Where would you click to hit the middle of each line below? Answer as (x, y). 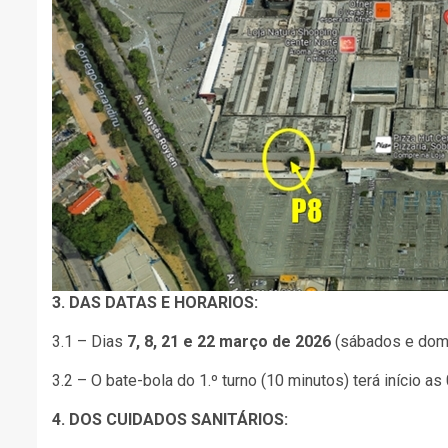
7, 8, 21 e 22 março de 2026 (229, 341)
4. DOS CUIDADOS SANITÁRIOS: (170, 419)
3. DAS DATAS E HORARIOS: (155, 302)
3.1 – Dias (89, 341)
